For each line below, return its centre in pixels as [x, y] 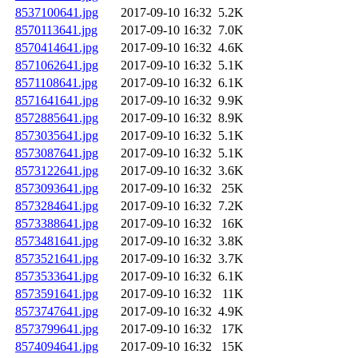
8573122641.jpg [57, 171]
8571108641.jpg [56, 83]
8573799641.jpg [57, 329]
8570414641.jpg [57, 48]
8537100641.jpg [57, 13]
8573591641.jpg [57, 294]
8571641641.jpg [57, 101]
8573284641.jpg [57, 206]
